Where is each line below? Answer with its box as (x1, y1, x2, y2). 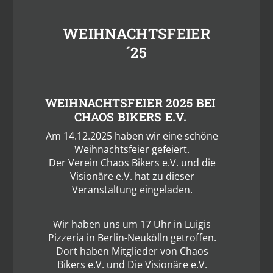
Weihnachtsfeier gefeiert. (74, 143, 190, 157)
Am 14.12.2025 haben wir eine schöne (46, 129, 218, 143)
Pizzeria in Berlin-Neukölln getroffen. (48, 231, 216, 245)
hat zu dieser (132, 169, 194, 183)
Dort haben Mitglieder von (55, 244, 180, 258)
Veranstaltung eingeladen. (71, 183, 193, 197)
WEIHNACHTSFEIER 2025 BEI (44, 94, 216, 110)
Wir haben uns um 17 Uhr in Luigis (53, 218, 211, 232)
